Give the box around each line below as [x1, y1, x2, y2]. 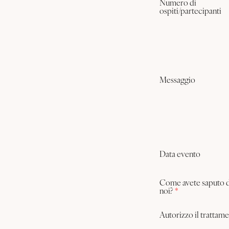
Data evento [159, 150, 200, 159]
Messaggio [159, 77, 195, 85]
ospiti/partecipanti [159, 7, 221, 16]
